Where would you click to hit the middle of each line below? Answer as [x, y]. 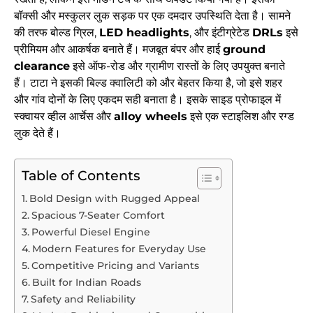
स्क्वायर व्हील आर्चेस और [64, 117]
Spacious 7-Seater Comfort [98, 216]
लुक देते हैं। [37, 133]
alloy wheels [151, 117]
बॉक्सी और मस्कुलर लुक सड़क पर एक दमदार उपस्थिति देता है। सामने [152, 16]
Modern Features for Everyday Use [119, 249]
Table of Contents [81, 176]
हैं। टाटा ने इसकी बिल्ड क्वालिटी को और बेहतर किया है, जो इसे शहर [148, 83]
